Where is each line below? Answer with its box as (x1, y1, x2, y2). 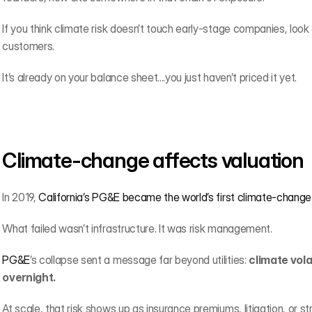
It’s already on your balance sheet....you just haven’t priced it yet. (2, 70, 297, 84)
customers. (2, 39, 54, 53)
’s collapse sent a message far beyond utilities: (29, 253, 249, 267)
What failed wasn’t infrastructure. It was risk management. (2, 221, 272, 235)
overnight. (2, 270, 56, 284)
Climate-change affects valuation (2, 148, 304, 173)
